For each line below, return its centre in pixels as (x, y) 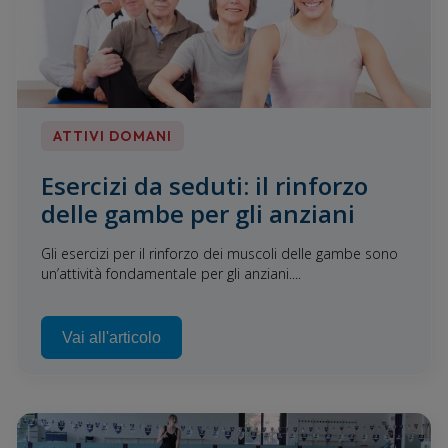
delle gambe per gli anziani (198, 214)
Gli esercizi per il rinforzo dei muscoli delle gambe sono (219, 254)
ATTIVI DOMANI (112, 136)
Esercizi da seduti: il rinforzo (204, 186)
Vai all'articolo (111, 338)
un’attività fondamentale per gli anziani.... (171, 274)
